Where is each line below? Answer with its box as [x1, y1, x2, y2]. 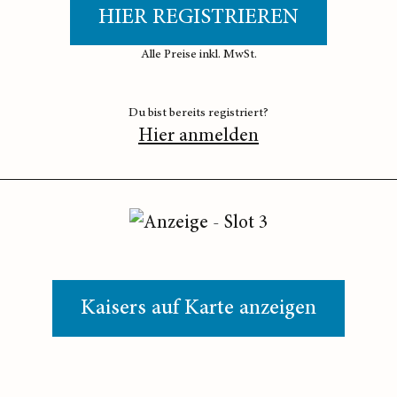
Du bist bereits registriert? [128, 105, 269, 121]
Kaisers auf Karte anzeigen [81, 294, 316, 323]
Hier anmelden [138, 124, 259, 149]
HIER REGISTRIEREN [98, 4, 299, 32]
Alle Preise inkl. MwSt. [140, 46, 257, 63]
